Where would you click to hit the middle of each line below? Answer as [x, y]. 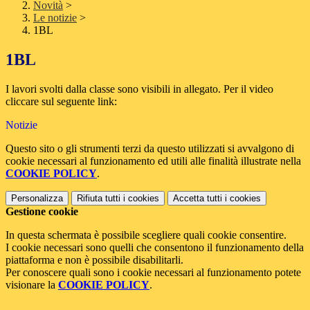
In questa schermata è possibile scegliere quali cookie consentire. [146, 235]
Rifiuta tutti [99, 199]
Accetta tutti [198, 199]
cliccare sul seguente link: [61, 102]
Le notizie [55, 18]
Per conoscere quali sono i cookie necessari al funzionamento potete [153, 273]
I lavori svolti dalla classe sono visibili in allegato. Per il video [139, 89]
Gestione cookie [42, 212]
